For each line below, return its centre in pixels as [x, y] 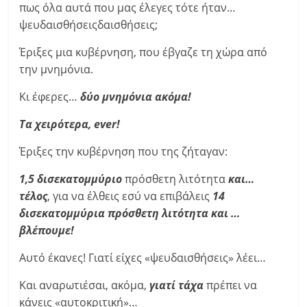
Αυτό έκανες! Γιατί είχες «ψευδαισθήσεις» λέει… [143, 258]
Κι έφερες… [50, 97]
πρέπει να [231, 285]
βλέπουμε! [47, 230]
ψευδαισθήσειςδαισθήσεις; [89, 25]
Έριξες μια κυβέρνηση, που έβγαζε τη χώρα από [144, 52]
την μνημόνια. [57, 69]
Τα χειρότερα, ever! [70, 124]
